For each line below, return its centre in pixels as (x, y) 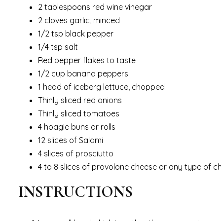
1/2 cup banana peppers (84, 73)
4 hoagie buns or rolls (78, 127)
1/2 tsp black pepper (77, 33)
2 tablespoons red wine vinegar (96, 7)
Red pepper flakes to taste (88, 60)
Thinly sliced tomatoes (79, 113)
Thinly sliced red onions (80, 100)
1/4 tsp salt (59, 47)
